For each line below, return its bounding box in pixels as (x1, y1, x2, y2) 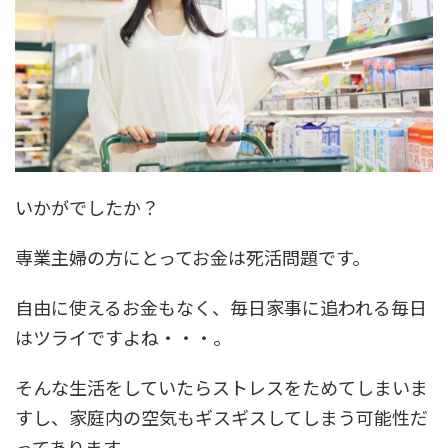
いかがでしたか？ (15, 194, 159, 221)
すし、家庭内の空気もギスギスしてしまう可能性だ (15, 404, 428, 431)
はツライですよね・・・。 (15, 324, 231, 351)
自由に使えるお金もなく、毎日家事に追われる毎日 (15, 294, 427, 321)
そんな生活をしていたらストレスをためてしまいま (15, 374, 428, 401)
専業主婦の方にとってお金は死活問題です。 (15, 244, 370, 271)
